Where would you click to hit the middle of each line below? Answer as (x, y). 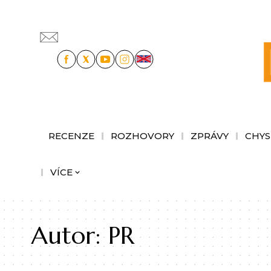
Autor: (70, 235)
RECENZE (71, 135)
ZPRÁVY (210, 135)
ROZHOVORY (142, 135)
